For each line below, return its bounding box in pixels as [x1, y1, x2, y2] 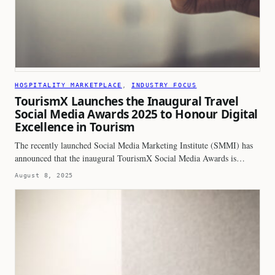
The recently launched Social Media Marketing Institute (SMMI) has [15, 139, 253, 151]
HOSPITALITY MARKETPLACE [15, 81, 122, 88]
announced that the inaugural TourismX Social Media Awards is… [15, 152, 245, 164]
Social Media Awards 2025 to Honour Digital [15, 106, 258, 122]
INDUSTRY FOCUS [131, 81, 197, 88]
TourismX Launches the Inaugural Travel [15, 93, 239, 109]
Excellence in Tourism [15, 118, 136, 135]
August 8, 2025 [15, 171, 74, 179]
